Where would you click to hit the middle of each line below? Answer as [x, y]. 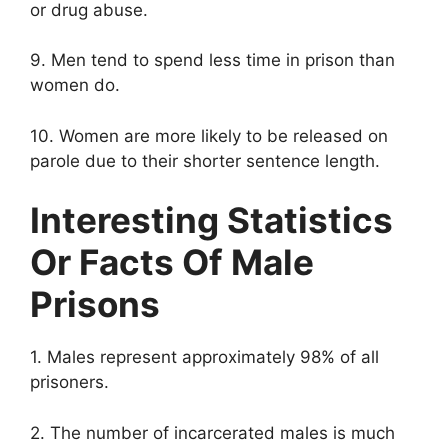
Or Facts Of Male [172, 262]
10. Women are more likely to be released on [209, 135]
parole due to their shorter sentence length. [207, 160]
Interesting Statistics [211, 220]
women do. [75, 85]
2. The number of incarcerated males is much [212, 432]
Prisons [95, 304]
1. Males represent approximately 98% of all [204, 357]
